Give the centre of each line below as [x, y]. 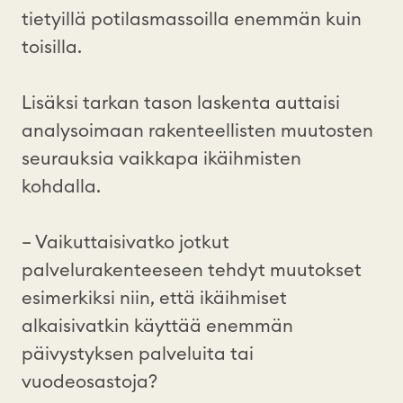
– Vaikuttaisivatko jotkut [125, 242]
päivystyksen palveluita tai [138, 354]
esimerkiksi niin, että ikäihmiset [154, 298]
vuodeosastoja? [94, 382]
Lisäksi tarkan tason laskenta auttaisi [181, 103]
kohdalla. [63, 187]
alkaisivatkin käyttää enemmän [157, 326]
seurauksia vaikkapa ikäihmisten [161, 159]
